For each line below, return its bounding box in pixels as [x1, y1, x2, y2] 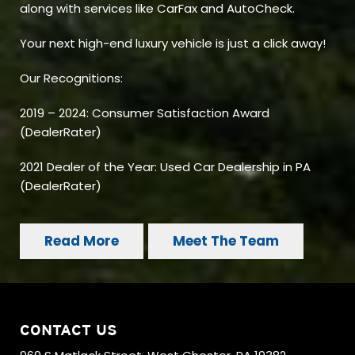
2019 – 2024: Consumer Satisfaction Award [20, 105, 269, 122]
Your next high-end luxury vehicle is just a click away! [20, 35, 326, 52]
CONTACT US [20, 322, 117, 339]
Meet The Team [173, 231, 279, 251]
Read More [44, 231, 119, 251]
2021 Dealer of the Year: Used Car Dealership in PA [20, 158, 311, 176]
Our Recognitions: [20, 70, 123, 87]
